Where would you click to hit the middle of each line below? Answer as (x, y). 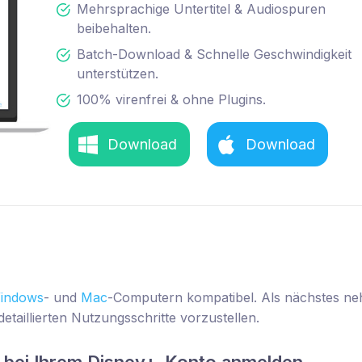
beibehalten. (114, 29)
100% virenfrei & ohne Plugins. (171, 100)
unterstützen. (118, 74)
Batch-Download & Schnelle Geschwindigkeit (214, 55)
